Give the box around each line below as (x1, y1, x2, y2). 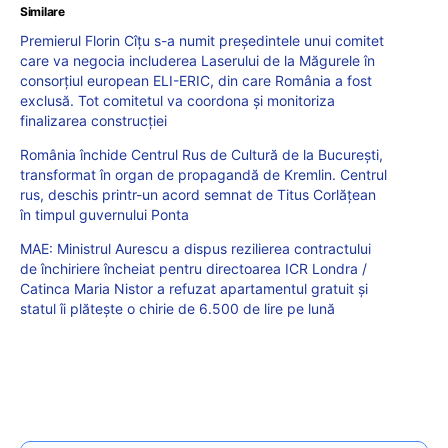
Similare (20, 3, 65, 19)
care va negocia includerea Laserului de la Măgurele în (20, 51, 375, 69)
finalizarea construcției (20, 111, 167, 129)
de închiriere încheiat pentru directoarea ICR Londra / (20, 259, 367, 277)
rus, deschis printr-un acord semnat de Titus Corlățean (20, 185, 376, 203)
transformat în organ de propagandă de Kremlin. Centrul (20, 165, 387, 183)
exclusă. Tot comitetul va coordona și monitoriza (20, 91, 335, 109)
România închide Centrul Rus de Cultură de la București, (20, 145, 383, 163)
